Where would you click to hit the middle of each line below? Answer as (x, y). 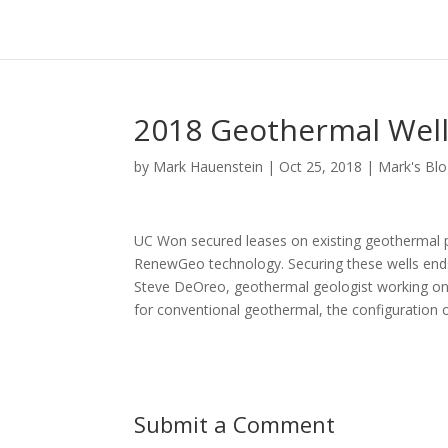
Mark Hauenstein (208, 166)
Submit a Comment (235, 424)
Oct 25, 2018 (321, 166)
